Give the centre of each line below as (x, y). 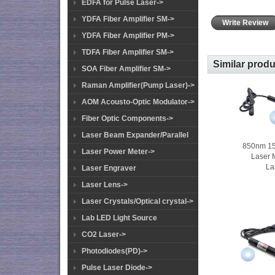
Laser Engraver (109, 168)
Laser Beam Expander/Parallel (135, 135)
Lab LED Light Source (119, 218)
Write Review (246, 23)
